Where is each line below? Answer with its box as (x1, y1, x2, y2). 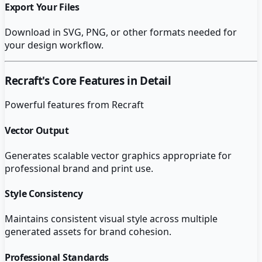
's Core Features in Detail (42, 73, 171, 88)
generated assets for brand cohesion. (5, 225, 171, 239)
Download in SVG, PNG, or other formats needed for (5, 25, 237, 39)
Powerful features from (5, 98, 112, 112)
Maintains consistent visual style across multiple (5, 212, 218, 226)
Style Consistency (5, 187, 83, 201)
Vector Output (5, 123, 69, 137)
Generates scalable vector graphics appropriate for (5, 149, 232, 162)
